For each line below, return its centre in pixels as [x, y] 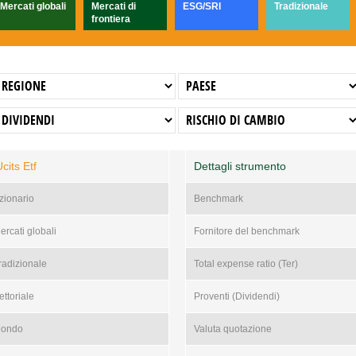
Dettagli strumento [240, 166]
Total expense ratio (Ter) [246, 264]
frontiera [110, 19]
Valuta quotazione [232, 329]
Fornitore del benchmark [246, 231]
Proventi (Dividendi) [236, 296]
